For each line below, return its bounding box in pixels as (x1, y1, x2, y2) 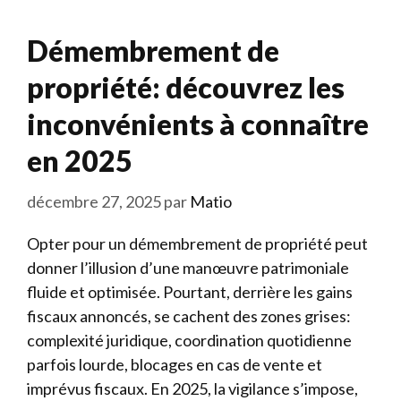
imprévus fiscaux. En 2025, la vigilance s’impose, (27, 378, 358, 398)
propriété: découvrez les (27, 69, 345, 105)
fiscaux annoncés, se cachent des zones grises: (27, 305, 351, 326)
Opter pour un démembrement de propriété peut (27, 233, 368, 253)
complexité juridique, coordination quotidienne (27, 329, 352, 350)
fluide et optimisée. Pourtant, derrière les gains (27, 281, 353, 302)
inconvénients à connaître (27, 106, 369, 141)
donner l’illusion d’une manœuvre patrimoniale (27, 257, 349, 277)
